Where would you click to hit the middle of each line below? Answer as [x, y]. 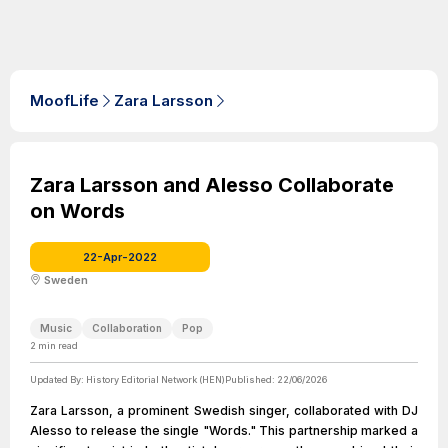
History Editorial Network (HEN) [155, 379]
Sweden [66, 280]
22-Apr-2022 [120, 257]
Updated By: [58, 379]
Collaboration [127, 328]
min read [57, 345]
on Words [77, 211]
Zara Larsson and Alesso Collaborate [212, 185]
